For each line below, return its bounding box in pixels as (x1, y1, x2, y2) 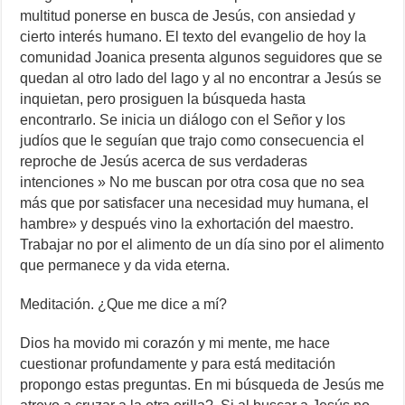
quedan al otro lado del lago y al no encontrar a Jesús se (20, 71, 382, 87)
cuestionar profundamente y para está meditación (20, 356, 336, 372)
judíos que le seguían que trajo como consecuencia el (20, 133, 365, 149)
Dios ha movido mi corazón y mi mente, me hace (20, 335, 331, 352)
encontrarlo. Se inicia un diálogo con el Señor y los (20, 112, 346, 128)
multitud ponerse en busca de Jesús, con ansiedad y (20, 8, 356, 24)
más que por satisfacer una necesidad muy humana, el (20, 195, 370, 212)
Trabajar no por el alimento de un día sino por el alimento (20, 237, 385, 253)
